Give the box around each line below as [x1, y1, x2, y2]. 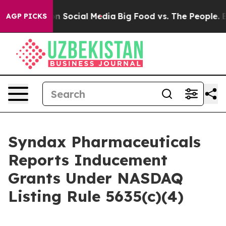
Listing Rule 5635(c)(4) [8, 187, 184, 206]
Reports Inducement [8, 150, 167, 169]
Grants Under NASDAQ [8, 168, 183, 188]
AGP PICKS [6, 12, 47, 21]
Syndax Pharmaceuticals [8, 132, 201, 151]
